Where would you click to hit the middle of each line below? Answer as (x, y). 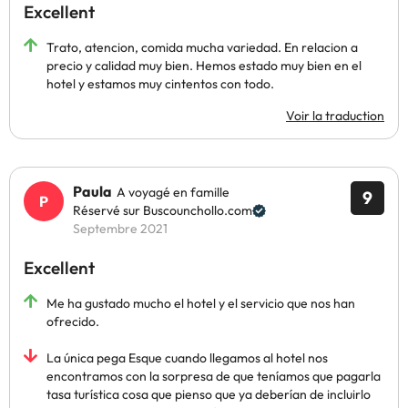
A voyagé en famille (173, 192)
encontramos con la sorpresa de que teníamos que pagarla (214, 376)
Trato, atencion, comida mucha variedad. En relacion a (202, 47)
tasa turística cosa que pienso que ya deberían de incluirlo (209, 394)
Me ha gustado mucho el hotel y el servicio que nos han (201, 303)
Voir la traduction (335, 116)
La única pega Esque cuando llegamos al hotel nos (187, 358)
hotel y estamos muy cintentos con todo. (160, 84)
